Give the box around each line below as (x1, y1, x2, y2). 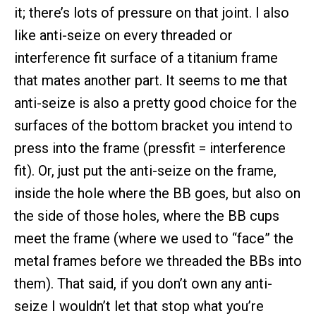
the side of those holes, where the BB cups (14, 207, 279, 225)
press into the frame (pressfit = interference (14, 140, 286, 157)
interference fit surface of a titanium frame (14, 49, 278, 67)
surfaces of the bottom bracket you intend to (14, 117, 293, 135)
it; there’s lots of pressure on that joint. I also (14, 4, 289, 22)
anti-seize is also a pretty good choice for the (14, 95, 297, 112)
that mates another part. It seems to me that (14, 72, 288, 90)
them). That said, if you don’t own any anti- (14, 275, 272, 293)
